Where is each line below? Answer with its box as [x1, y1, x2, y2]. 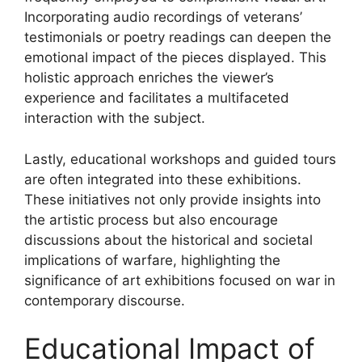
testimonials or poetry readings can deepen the [24, 29, 331, 45]
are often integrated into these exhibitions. [24, 170, 301, 187]
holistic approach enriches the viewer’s [24, 69, 274, 86]
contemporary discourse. [24, 292, 185, 309]
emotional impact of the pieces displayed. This [24, 49, 326, 65]
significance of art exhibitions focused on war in [24, 271, 335, 288]
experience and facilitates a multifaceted [24, 90, 289, 106]
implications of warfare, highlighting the [24, 251, 280, 268]
